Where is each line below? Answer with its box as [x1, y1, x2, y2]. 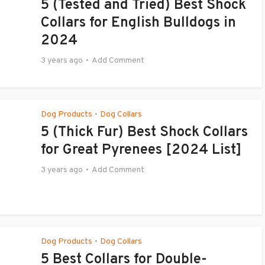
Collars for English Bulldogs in [41, 14, 236, 32]
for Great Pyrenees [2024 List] [41, 141, 241, 159]
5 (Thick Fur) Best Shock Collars [41, 124, 248, 141]
